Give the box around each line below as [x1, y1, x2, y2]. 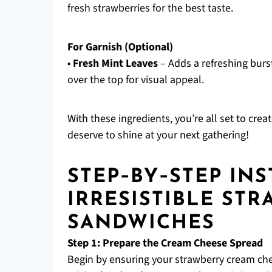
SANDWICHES [67, 214, 215, 233]
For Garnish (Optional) [67, 39, 173, 55]
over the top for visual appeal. [67, 72, 204, 87]
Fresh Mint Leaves [73, 56, 158, 71]
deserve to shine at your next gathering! [67, 127, 249, 143]
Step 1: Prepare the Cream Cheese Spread [67, 236, 263, 251]
